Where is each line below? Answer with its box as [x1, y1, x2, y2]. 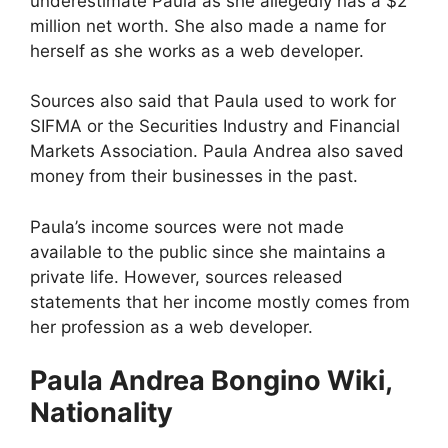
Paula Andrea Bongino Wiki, [30, 364, 392, 398]
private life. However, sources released [30, 266, 343, 287]
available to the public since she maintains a [30, 241, 386, 262]
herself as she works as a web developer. [30, 40, 364, 61]
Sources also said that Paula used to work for [30, 91, 396, 112]
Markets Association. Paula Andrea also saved [30, 141, 404, 162]
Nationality [30, 396, 173, 430]
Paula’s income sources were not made [30, 216, 344, 237]
